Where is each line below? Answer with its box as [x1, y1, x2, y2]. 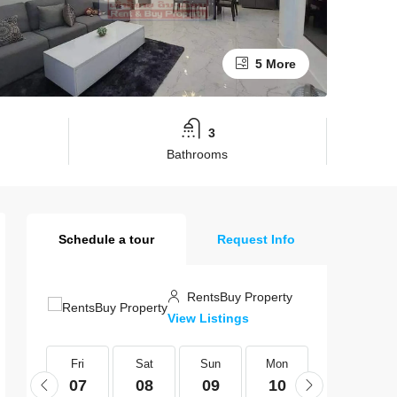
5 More [252, 56, 296, 71]
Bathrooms [167, 146, 229, 161]
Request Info [217, 231, 296, 246]
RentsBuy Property [183, 289, 292, 304]
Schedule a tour [58, 231, 154, 246]
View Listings [167, 310, 249, 325]
